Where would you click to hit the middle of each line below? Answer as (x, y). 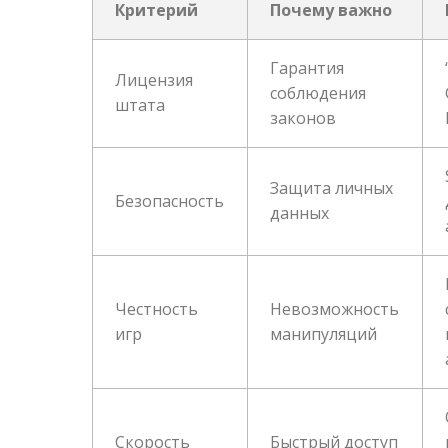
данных (300, 212)
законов (303, 117)
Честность (157, 308)
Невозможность (335, 308)
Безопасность (170, 200)
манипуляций (324, 333)
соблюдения (318, 92)
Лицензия (154, 79)
